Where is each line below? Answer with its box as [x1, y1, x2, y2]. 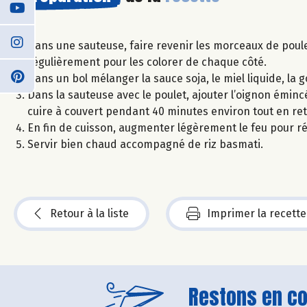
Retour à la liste [50, 206, 129, 220]
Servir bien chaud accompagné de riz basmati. [27, 137, 263, 151]
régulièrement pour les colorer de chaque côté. [27, 55, 267, 69]
